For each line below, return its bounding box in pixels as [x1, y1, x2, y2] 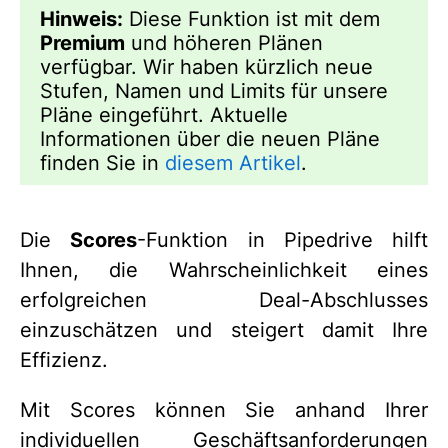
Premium [40, 31, 125, 55]
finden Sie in [40, 151, 165, 175]
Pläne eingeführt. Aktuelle [40, 103, 288, 127]
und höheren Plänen [125, 31, 323, 55]
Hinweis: [40, 7, 123, 31]
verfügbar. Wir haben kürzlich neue [40, 55, 373, 79]
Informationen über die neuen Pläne [40, 127, 380, 151]
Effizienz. [20, 348, 108, 372]
